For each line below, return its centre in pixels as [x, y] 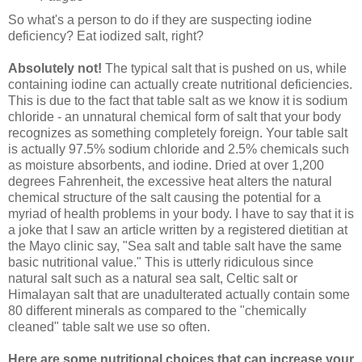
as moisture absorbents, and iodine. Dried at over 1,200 [166, 165]
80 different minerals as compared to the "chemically [157, 310]
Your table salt [307, 133]
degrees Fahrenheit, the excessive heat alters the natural [170, 181]
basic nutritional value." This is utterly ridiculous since [161, 262]
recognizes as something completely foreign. [137, 133]
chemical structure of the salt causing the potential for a [164, 197]
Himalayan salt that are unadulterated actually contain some [179, 294]
